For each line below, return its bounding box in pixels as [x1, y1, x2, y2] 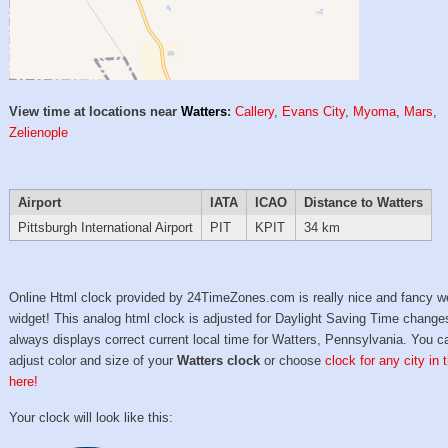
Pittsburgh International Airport [17, 220, 193, 236]
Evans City [282, 104, 346, 120]
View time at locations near [9, 104, 182, 120]
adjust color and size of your [9, 353, 178, 369]
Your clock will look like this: [9, 410, 174, 426]
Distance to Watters [303, 195, 423, 211]
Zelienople [9, 125, 69, 141]
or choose [260, 353, 326, 369]
